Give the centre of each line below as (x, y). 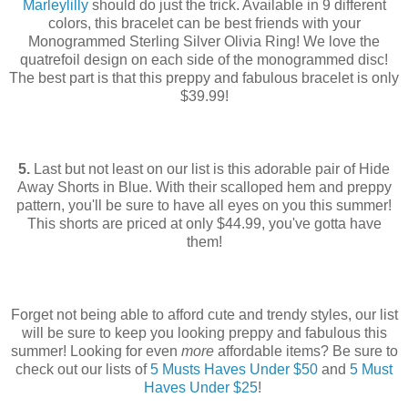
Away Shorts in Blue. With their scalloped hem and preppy (204, 188)
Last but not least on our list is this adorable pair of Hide (210, 169)
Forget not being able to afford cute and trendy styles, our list (204, 315)
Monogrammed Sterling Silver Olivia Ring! (166, 42)
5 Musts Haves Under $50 (234, 370)
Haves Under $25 (200, 388)
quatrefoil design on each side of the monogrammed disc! (204, 60)
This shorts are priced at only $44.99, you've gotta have (204, 224)
